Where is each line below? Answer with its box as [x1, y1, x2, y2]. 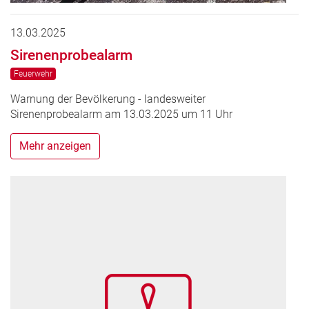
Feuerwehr [13, 69, 52, 79]
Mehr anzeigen [19, 139, 91, 153]
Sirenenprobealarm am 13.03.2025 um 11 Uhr [10, 108, 232, 121]
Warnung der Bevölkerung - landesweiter [10, 92, 206, 106]
